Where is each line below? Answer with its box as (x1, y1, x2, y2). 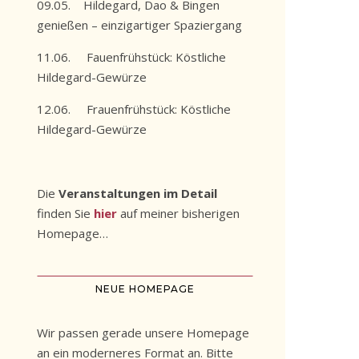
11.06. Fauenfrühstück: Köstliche (37, 49, 226, 65)
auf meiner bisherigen (117, 205, 240, 221)
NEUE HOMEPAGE (95, 283, 195, 295)
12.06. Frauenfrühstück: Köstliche (37, 101, 231, 117)
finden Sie (37, 205, 94, 221)
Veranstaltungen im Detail (58, 185, 217, 201)
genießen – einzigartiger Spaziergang (37, 17, 242, 33)
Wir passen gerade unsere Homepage (37, 325, 249, 341)
